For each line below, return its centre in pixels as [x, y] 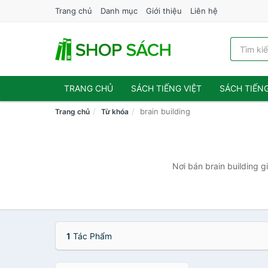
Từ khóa [115, 112]
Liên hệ [204, 11]
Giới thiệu [164, 11]
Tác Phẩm [91, 236]
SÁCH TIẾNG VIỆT [166, 88]
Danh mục [119, 11]
